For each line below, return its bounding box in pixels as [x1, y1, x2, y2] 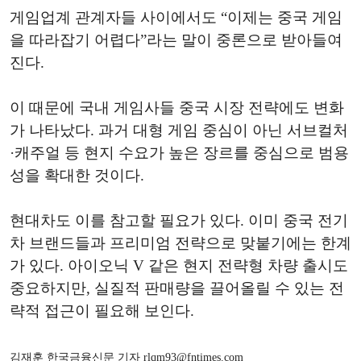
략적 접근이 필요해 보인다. [10, 302, 194, 319]
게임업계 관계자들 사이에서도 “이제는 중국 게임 [10, 9, 342, 26]
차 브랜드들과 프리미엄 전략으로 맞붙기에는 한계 [10, 234, 351, 251]
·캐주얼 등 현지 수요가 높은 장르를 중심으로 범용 [10, 144, 349, 161]
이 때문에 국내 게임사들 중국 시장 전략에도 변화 [10, 99, 344, 116]
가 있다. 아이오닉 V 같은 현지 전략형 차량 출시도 [10, 257, 348, 274]
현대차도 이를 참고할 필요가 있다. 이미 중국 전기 [10, 212, 348, 229]
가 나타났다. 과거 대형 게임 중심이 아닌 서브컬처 [10, 122, 348, 139]
